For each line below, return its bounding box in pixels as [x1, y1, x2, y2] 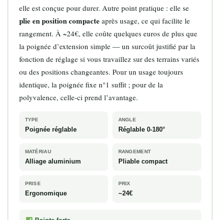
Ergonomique [25, 190, 67, 197]
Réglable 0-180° [118, 126, 165, 134]
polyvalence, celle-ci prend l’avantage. [19, 92, 138, 103]
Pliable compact [118, 158, 167, 165]
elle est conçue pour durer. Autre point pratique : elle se [19, 3, 189, 13]
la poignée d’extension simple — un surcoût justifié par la [19, 41, 195, 52]
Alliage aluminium [25, 158, 81, 165]
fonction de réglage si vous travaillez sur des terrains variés [19, 54, 199, 64]
